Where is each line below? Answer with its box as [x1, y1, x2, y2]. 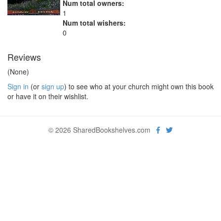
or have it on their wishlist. [7, 91, 88, 101]
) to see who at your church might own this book [64, 81, 214, 91]
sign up [41, 81, 64, 91]
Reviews [7, 50, 41, 63]
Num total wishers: [63, 18, 126, 28]
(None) [7, 67, 29, 76]
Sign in [7, 81, 29, 91]
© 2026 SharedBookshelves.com [48, 125, 156, 135]
